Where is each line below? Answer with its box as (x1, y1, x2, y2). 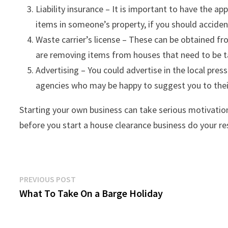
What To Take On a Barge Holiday (19, 187, 163, 200)
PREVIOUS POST (19, 174, 76, 185)
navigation (19, 191, 85, 211)
